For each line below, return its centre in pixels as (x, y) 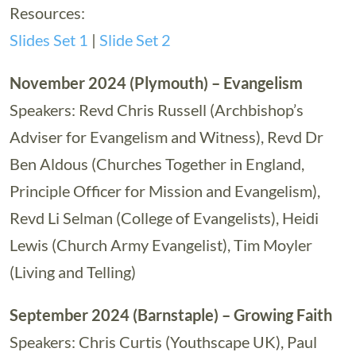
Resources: (47, 13)
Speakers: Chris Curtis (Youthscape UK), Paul (163, 342)
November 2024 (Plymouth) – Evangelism (156, 83)
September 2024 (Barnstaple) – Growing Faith (171, 315)
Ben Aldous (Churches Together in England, (157, 164)
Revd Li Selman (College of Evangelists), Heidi (164, 218)
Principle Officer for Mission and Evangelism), (165, 191)
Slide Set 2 (135, 40)
